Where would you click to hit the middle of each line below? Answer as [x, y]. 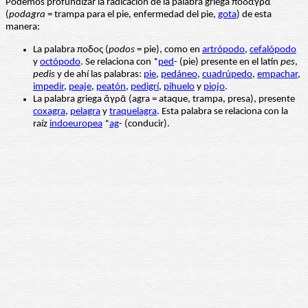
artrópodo [223, 50]
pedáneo [179, 75]
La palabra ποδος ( [71, 50]
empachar [277, 75]
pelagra [85, 112]
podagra [27, 15]
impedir [48, 87]
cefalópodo [273, 50]
